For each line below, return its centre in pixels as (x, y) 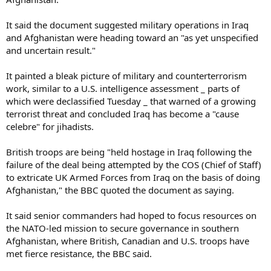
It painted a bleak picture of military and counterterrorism (126, 75)
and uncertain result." (51, 50)
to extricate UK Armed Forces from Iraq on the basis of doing (133, 177)
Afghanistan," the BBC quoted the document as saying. (120, 190)
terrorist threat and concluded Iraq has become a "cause (122, 113)
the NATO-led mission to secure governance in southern (122, 228)
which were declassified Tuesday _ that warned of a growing (131, 101)
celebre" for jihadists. (50, 126)
